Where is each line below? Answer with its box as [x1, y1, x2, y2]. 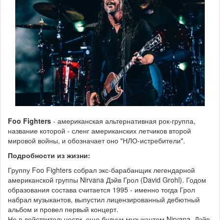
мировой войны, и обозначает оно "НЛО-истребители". [8, 135, 185, 145]
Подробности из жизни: [8, 150, 90, 160]
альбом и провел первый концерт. [8, 204, 118, 214]
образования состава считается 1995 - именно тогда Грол [8, 184, 195, 194]
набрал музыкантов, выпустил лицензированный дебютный [8, 194, 200, 204]
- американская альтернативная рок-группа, [51, 115, 195, 126]
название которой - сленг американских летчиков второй [8, 125, 191, 136]
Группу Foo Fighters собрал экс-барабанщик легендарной [8, 165, 195, 175]
